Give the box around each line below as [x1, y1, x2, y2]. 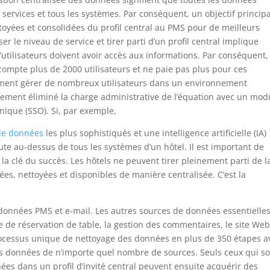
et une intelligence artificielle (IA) [134, 127, 267, 139]
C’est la [218, 169, 246, 180]
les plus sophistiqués [46, 127, 132, 139]
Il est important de [189, 141, 265, 152]
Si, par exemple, [51, 105, 117, 116]
